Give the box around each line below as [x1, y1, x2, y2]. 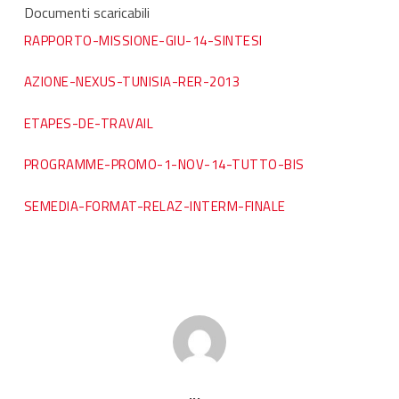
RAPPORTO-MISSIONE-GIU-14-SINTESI [23, 29, 263, 51]
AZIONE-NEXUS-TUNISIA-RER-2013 [23, 71, 240, 92]
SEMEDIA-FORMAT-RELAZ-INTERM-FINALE [23, 195, 286, 216]
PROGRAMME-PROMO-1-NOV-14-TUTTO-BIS [23, 154, 305, 175]
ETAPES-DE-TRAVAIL [23, 112, 154, 134]
